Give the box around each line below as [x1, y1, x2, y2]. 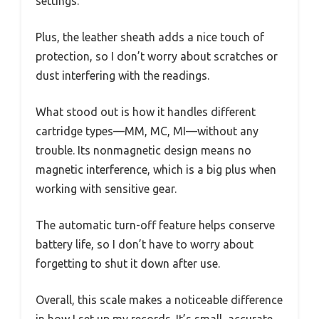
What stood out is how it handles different [36, 105, 256, 118]
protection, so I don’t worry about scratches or [36, 49, 278, 63]
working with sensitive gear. [36, 182, 177, 195]
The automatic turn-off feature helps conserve [36, 218, 275, 231]
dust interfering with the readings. [36, 68, 209, 82]
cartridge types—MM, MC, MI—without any [36, 124, 258, 137]
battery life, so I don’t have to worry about [36, 237, 253, 251]
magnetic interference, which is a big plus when [36, 162, 276, 176]
